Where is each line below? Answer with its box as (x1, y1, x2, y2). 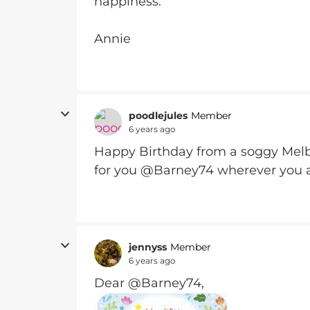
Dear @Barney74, (94, 275, 204, 291)
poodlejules (129, 109, 188, 122)
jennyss (129, 240, 167, 253)
